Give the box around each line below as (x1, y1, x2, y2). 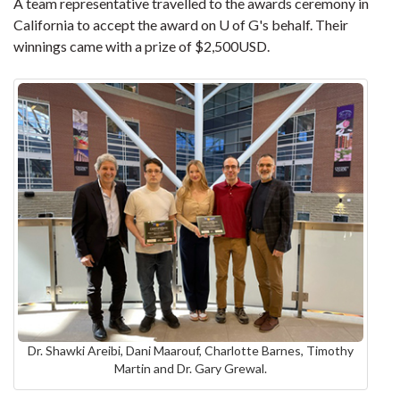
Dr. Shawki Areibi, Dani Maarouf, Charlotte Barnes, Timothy (28, 343, 354, 359)
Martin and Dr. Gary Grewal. (114, 361, 267, 377)
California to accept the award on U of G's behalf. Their (13, 16, 348, 33)
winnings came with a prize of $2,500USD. (13, 37, 270, 54)
